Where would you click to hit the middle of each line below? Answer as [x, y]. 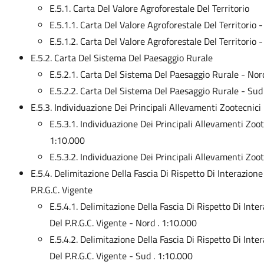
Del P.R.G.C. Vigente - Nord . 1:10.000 [123, 223]
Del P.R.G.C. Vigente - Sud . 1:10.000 [121, 256]
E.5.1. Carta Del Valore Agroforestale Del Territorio [149, 8]
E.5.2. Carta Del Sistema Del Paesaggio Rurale [121, 58]
